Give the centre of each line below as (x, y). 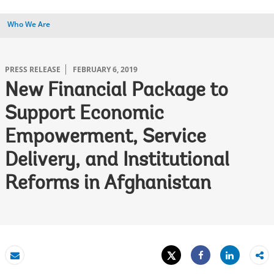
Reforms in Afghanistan (108, 184)
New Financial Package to (117, 91)
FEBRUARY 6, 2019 (105, 69)
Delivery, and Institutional (117, 161)
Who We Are (29, 24)
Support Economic (84, 114)
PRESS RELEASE (33, 69)
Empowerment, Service (106, 138)
